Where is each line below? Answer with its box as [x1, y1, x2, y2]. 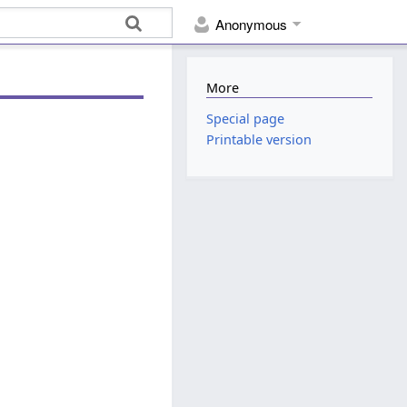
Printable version [206, 131, 313, 149]
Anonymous [215, 15, 288, 35]
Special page [206, 109, 285, 127]
